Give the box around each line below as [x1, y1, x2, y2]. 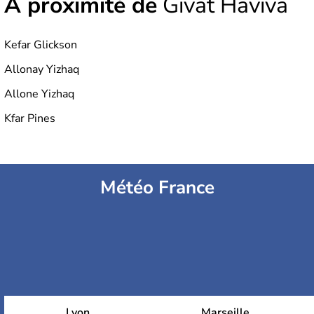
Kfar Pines [4, 111, 55, 127]
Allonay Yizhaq [4, 62, 79, 78]
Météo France [100, 175, 214, 200]
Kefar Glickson [4, 37, 77, 53]
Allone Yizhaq [4, 86, 74, 102]
